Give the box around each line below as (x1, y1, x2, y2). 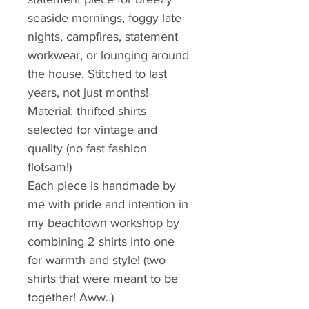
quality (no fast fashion (28, 141, 150, 156)
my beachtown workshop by (28, 216, 183, 230)
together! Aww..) (28, 290, 114, 305)
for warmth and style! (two (28, 253, 169, 268)
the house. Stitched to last (28, 67, 170, 81)
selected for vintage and (28, 123, 161, 137)
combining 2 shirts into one (28, 235, 178, 249)
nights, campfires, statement (28, 30, 181, 44)
